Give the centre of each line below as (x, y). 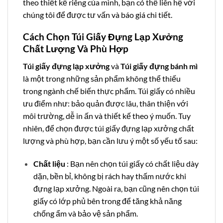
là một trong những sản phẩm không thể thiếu (102, 78)
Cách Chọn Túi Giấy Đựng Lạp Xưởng (103, 37)
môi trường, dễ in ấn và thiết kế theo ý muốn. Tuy (107, 115)
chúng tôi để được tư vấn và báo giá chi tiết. (98, 14)
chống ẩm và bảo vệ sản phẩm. (85, 213)
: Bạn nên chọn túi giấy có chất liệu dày (132, 163)
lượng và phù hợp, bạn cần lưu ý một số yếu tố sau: (110, 140)
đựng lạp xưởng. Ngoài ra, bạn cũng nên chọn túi (116, 188)
